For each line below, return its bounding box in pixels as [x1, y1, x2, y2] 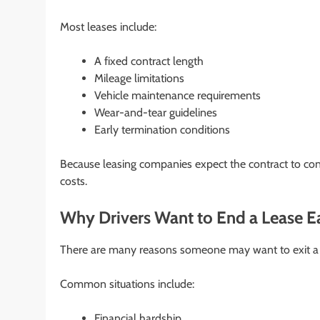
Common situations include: [60, 277, 194, 291]
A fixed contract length [94, 54, 204, 68]
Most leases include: [60, 19, 156, 34]
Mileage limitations [94, 71, 184, 85]
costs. [60, 174, 87, 188]
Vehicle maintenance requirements [94, 88, 261, 102]
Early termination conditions [94, 122, 230, 136]
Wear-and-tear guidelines [94, 105, 217, 119]
